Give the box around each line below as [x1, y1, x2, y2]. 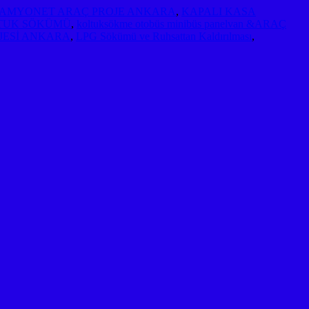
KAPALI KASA [181, 5, 256, 17]
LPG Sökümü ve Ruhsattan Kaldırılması [76, 30, 252, 42]
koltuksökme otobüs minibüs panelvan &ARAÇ [77, 17, 286, 30]
